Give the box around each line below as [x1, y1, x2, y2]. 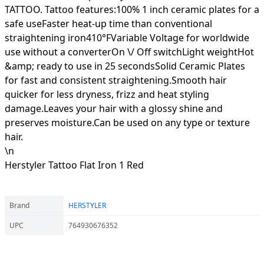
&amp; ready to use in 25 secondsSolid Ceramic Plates [5, 60, 245, 72]
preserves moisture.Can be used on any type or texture [5, 116, 250, 129]
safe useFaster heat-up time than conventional [5, 17, 212, 30]
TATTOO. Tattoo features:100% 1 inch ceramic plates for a [5, 3, 259, 16]
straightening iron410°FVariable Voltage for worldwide [5, 31, 249, 44]
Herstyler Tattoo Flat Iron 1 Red [5, 159, 144, 171]
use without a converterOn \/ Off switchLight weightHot [5, 45, 254, 58]
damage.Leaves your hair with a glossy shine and [5, 102, 223, 115]
